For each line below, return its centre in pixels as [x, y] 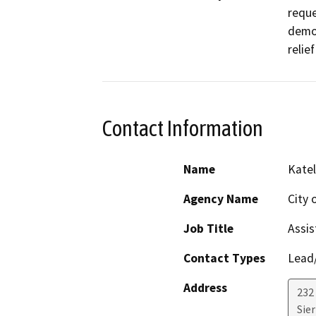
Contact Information [183, 128]
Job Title [208, 229]
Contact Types [224, 259]
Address [205, 288]
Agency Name [221, 199]
